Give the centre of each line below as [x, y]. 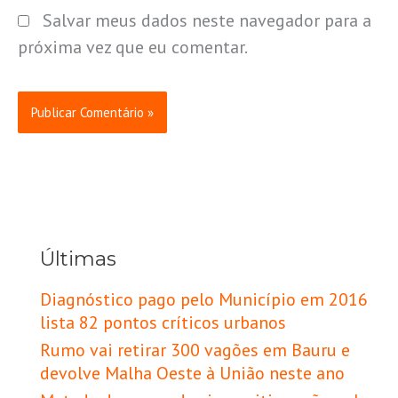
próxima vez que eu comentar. [133, 47]
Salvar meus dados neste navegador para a [207, 20]
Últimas [78, 258]
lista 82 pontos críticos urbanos [163, 323]
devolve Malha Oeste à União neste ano [192, 374]
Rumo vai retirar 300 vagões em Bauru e [195, 350]
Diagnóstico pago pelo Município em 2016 [204, 300]
